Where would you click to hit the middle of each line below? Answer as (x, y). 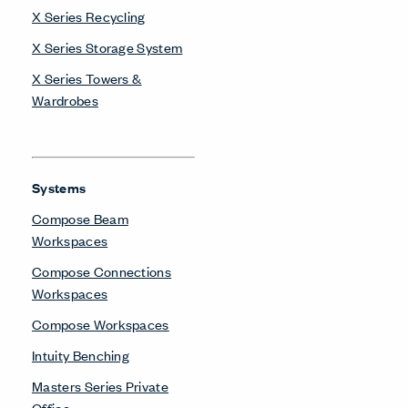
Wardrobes (65, 99)
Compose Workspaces (101, 323)
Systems (59, 187)
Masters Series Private (101, 385)
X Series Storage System (107, 46)
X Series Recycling (89, 15)
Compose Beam (80, 218)
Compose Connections (102, 270)
